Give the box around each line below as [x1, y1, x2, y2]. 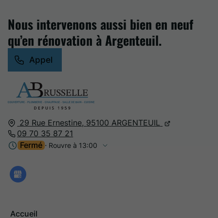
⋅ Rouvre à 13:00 [45, 141, 97, 150]
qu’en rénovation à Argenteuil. [8, 31, 162, 50]
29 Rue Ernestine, [19, 118, 84, 128]
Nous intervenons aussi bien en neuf [8, 15, 193, 34]
